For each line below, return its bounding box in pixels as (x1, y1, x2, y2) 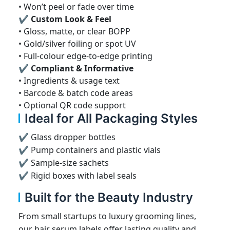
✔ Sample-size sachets (18, 157, 109, 168)
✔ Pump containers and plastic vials (18, 144, 161, 156)
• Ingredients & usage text (18, 74, 120, 86)
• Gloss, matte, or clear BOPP (18, 25, 130, 37)
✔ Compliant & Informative (18, 62, 133, 74)
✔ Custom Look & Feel (18, 13, 111, 25)
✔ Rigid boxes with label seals (18, 169, 137, 181)
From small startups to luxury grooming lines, (18, 210, 196, 222)
